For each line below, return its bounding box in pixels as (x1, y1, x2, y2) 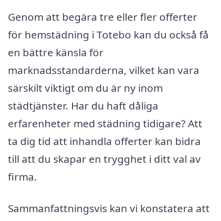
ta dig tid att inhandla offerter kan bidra (8, 134, 201, 148)
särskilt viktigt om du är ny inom (8, 81, 163, 95)
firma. (8, 170, 37, 184)
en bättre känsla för (8, 45, 104, 60)
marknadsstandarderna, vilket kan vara (8, 63, 199, 77)
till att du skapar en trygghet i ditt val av (8, 152, 201, 166)
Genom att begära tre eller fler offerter (8, 10, 197, 24)
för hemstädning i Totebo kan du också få (8, 28, 209, 42)
